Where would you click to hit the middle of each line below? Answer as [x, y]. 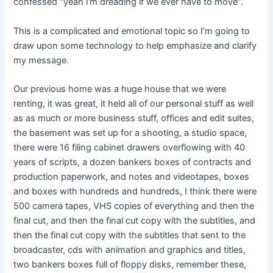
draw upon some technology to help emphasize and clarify [135, 45]
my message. [41, 60]
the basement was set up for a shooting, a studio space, [130, 133]
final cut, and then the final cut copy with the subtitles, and [135, 221]
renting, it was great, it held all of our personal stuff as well [134, 104]
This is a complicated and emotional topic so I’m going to [132, 31]
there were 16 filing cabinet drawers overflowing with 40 [129, 148]
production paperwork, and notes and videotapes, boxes [132, 177]
